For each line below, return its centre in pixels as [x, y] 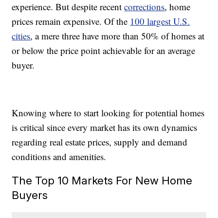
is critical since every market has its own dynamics [105, 127]
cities [21, 36]
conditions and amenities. [59, 157]
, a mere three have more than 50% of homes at [118, 36]
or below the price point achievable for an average [104, 51]
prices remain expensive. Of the [71, 21]
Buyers [30, 195]
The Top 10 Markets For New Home [102, 181]
